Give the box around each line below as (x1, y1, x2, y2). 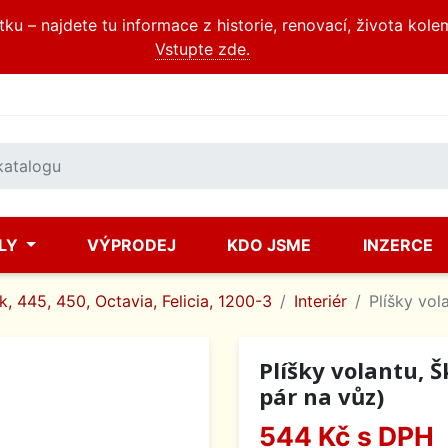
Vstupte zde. (154, 39, 250, 59)
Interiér (294, 291, 347, 311)
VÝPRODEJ (87, 235, 177, 255)
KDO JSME (227, 235, 312, 255)
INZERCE (362, 235, 433, 255)
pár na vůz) (259, 381, 384, 411)
